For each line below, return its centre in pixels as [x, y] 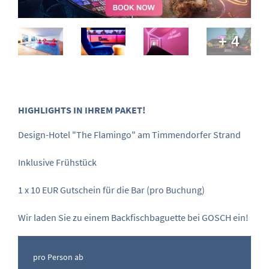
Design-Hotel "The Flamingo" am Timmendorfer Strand [129, 135]
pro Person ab [58, 257]
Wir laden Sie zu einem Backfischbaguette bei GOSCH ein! [133, 218]
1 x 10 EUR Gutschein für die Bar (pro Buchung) [111, 190]
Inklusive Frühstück [57, 162]
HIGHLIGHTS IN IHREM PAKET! [82, 110]
